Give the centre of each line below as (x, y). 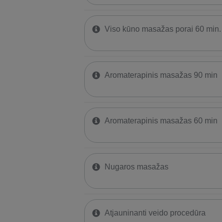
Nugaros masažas (136, 167)
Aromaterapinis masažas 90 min (161, 75)
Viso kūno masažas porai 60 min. (163, 29)
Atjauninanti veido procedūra (155, 213)
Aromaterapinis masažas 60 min (161, 121)
